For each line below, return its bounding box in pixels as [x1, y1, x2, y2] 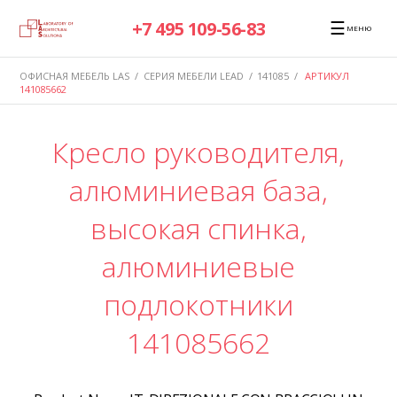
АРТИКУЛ [305, 68, 349, 82]
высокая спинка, [90, 209, 307, 248]
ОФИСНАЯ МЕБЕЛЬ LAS [19, 68, 130, 82]
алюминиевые [102, 247, 295, 286]
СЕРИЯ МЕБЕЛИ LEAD [143, 68, 244, 82]
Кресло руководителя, [52, 133, 345, 172]
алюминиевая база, [69, 171, 328, 210]
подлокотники [104, 285, 293, 324]
